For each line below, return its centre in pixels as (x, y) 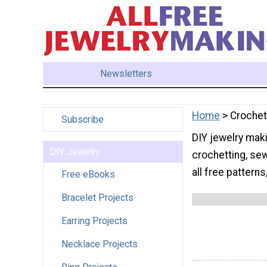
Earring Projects (94, 221)
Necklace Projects (100, 244)
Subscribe (83, 119)
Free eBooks (88, 174)
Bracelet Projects (97, 197)
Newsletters (126, 73)
